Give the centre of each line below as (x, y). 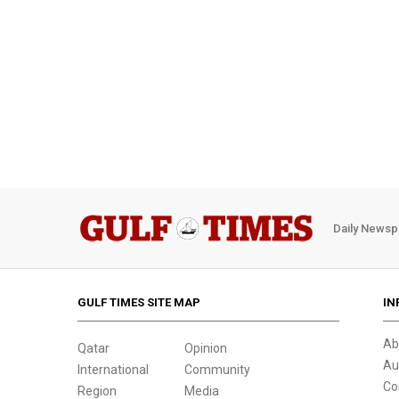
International (113, 370)
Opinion (206, 348)
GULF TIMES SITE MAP (139, 302)
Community (217, 370)
